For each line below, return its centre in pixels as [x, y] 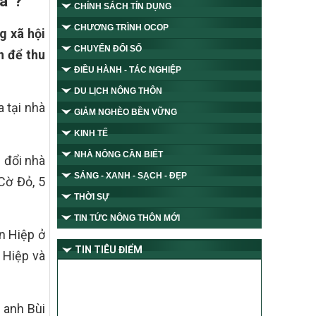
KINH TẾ [91, 133]
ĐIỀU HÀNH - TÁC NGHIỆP [128, 70]
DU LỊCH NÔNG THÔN [118, 91]
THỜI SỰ [92, 197]
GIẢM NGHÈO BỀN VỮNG [126, 112]
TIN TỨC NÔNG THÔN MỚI [127, 218]
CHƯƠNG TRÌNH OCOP [121, 28]
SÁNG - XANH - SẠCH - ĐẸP [130, 176]
